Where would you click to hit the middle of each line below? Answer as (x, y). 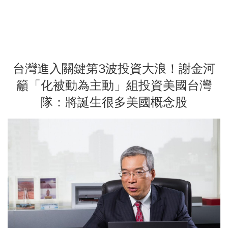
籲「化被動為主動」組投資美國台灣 (114, 85)
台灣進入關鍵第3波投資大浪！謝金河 (114, 68)
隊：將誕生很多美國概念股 (114, 102)
